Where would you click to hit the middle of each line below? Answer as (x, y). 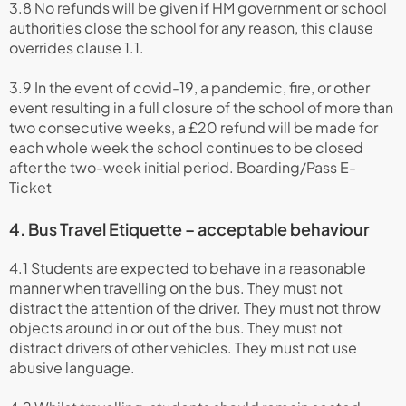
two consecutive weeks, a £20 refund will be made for (193, 127)
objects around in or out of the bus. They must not (176, 328)
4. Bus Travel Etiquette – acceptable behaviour (189, 229)
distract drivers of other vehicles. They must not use (183, 348)
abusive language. (72, 367)
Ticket (30, 187)
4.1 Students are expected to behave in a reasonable (188, 268)
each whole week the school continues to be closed (186, 147)
